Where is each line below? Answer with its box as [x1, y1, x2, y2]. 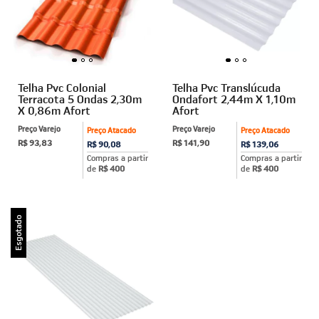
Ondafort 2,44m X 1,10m [172, 91, 296, 106]
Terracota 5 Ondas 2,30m [18, 91, 142, 106]
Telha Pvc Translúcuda [172, 80, 281, 95]
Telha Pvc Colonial [18, 80, 106, 95]
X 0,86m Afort [18, 103, 90, 117]
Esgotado [13, 214, 23, 251]
